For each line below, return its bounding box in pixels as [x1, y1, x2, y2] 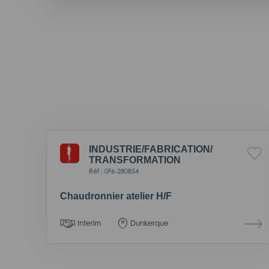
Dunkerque [130, 218, 169, 228]
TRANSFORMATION [89, 154, 181, 165]
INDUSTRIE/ [89, 144, 144, 154]
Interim [77, 218, 101, 228]
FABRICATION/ [144, 144, 213, 154]
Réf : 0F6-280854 [89, 166, 139, 175]
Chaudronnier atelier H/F [60, 190, 172, 201]
